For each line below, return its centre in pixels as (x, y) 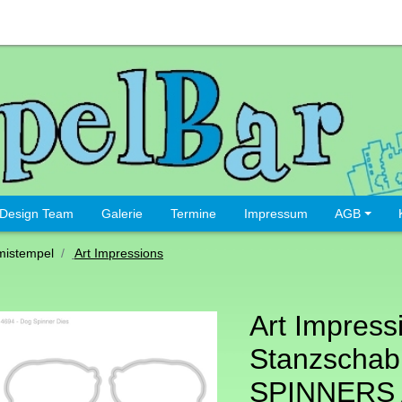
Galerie (122, 214)
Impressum (275, 214)
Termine (193, 214)
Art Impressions (119, 253)
